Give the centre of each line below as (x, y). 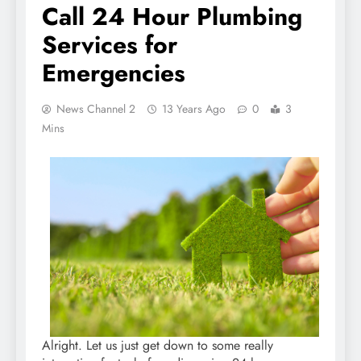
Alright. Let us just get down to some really (158, 345)
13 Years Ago (194, 108)
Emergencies (114, 73)
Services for (110, 44)
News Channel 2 (96, 108)
